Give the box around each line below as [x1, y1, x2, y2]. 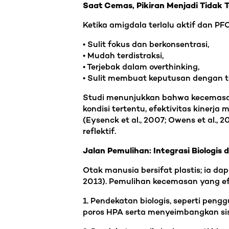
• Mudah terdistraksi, [83, 51, 164, 61]
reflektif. [83, 127, 120, 137]
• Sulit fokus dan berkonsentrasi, [83, 40, 209, 50]
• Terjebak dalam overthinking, [83, 62, 199, 73]
